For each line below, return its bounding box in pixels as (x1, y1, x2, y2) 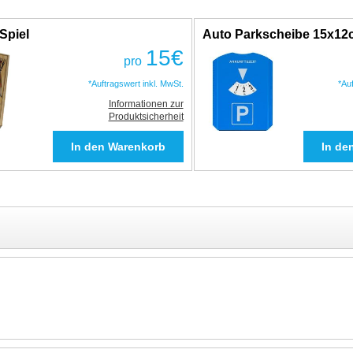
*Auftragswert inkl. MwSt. (87, 79, 184, 88)
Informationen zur (108, 98, 184, 110)
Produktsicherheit (108, 111, 184, 122)
